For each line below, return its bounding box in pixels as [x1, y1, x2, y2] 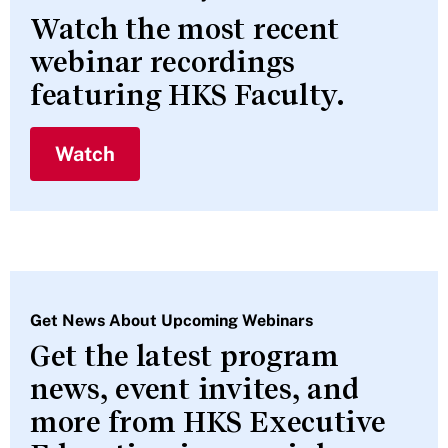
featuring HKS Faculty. [30, 77, 345, 112]
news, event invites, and [30, 371, 359, 406]
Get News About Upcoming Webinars [30, 310, 313, 330]
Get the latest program [30, 338, 339, 373]
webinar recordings [30, 44, 295, 79]
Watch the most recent [30, 11, 340, 46]
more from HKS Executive [30, 404, 385, 439]
